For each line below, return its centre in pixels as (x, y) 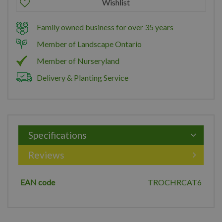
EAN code (38, 182)
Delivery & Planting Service (83, 78)
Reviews (46, 155)
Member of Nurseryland (78, 61)
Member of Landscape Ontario (89, 44)
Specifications (57, 135)
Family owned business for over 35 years (105, 27)
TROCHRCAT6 (175, 182)
